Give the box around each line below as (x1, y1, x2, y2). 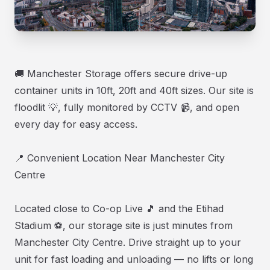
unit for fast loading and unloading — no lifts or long (14, 253, 253, 265)
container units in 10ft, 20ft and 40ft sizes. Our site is (14, 84, 254, 96)
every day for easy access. (14, 118, 137, 130)
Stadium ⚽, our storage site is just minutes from (14, 219, 233, 231)
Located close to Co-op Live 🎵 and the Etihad (14, 202, 224, 215)
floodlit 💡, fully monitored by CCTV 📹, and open (14, 101, 239, 113)
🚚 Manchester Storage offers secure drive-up (14, 67, 227, 80)
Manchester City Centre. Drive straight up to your (14, 236, 241, 248)
